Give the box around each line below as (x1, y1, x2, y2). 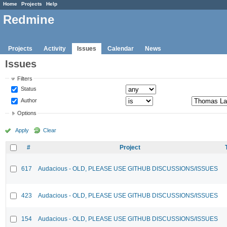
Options (17, 110, 37, 117)
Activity (44, 45, 66, 52)
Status (19, 85, 37, 92)
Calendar (107, 45, 134, 52)
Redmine (3, 13, 54, 27)
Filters (17, 75, 33, 82)
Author (19, 97, 37, 103)
